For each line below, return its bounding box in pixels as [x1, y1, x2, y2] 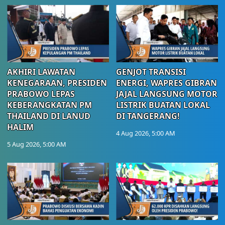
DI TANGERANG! [116, 110, 180, 122]
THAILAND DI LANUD [7, 110, 90, 122]
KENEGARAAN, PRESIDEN [7, 77, 107, 88]
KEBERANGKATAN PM [7, 99, 92, 110]
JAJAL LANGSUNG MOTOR [116, 88, 217, 99]
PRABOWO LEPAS [7, 88, 75, 99]
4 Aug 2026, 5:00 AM [116, 128, 175, 138]
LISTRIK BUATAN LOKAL [116, 99, 210, 110]
